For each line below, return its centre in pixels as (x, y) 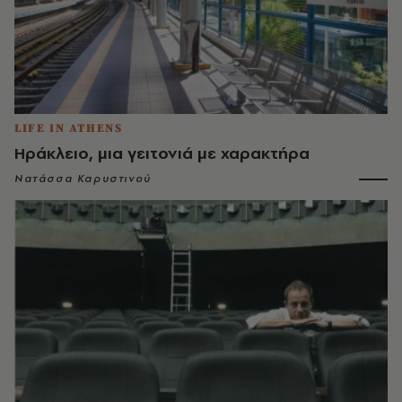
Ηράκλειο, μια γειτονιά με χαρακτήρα (162, 153)
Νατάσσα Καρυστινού (83, 178)
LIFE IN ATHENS (69, 128)
